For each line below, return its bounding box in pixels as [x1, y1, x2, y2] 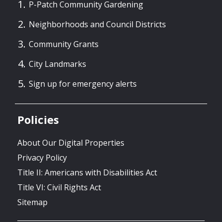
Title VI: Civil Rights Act [17, 182, 101, 193]
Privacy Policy [17, 152, 67, 164]
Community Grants [29, 39, 99, 50]
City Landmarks [29, 58, 86, 69]
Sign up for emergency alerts [29, 78, 137, 89]
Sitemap [17, 197, 48, 208]
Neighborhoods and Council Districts [29, 19, 166, 30]
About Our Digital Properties [17, 137, 124, 149]
